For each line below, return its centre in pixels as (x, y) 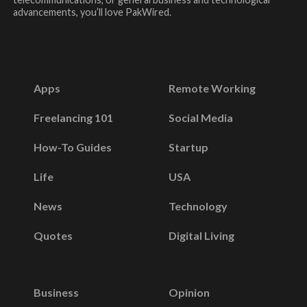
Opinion (189, 292)
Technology (198, 206)
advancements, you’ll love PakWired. (92, 12)
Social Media (200, 117)
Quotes (53, 235)
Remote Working (212, 88)
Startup (188, 147)
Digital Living (201, 235)
